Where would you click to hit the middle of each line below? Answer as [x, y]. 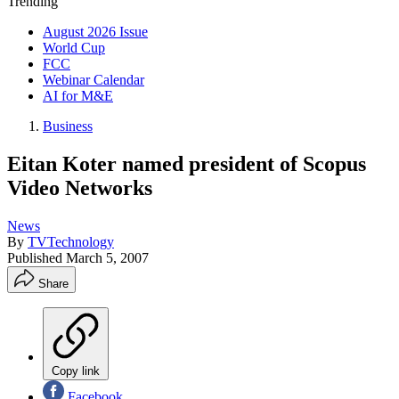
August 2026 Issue [95, 32]
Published [37, 257]
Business [68, 126]
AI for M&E [78, 96]
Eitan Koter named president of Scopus [187, 163]
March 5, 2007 [107, 257]
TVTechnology [71, 241]
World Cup [74, 48]
